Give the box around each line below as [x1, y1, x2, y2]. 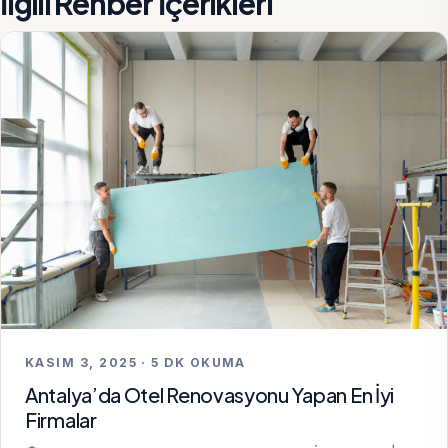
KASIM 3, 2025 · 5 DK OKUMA [25, 355, 246, 371]
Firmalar [25, 406, 97, 432]
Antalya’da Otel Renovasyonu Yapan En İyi [25, 381, 394, 407]
